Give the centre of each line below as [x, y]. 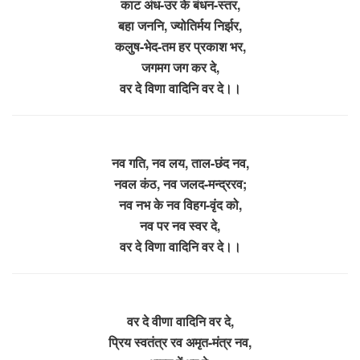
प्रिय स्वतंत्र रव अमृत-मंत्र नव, [180, 342]
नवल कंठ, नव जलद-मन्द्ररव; [180, 183]
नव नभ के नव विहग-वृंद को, [180, 204]
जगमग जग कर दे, [180, 67]
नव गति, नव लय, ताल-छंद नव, [180, 162]
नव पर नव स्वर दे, [180, 225]
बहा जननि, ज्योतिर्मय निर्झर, [180, 25]
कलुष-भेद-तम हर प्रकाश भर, [180, 46]
